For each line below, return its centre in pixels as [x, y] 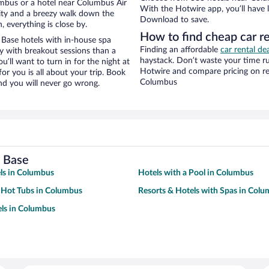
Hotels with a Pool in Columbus [196, 173]
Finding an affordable [180, 50]
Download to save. [174, 20]
